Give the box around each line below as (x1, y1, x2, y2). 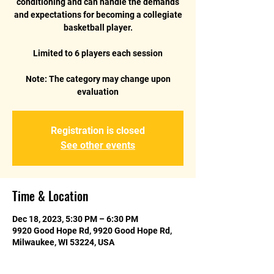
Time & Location (12, 186, 88, 205)
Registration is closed (51, 124, 145, 136)
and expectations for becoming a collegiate (13, 9, 182, 20)
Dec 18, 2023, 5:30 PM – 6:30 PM (12, 213, 138, 224)
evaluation (77, 86, 119, 97)
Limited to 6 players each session (33, 48, 163, 58)
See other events (61, 139, 135, 151)
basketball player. (63, 22, 133, 32)
